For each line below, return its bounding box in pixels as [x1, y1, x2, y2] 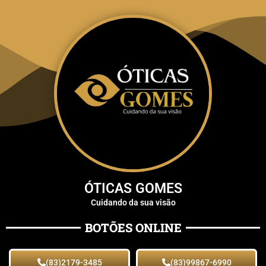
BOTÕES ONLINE [84, 220, 182, 236]
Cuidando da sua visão [90, 198, 176, 208]
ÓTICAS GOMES [84, 180, 182, 197]
